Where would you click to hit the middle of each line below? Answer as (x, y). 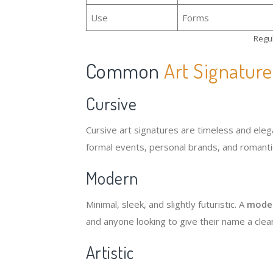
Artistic (110, 252)
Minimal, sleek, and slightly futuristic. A (166, 204)
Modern (112, 178)
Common (125, 70)
